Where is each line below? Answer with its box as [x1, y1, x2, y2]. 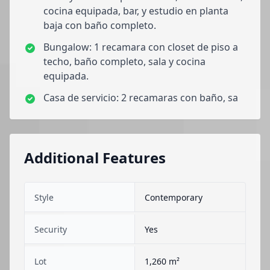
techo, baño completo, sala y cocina [43, 55, 206, 68]
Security [34, 224, 67, 235]
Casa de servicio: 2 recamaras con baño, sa [43, 91, 238, 104]
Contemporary [145, 192, 202, 203]
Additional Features [24, 148, 166, 168]
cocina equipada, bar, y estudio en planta [43, 4, 228, 17]
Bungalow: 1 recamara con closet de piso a [43, 40, 238, 54]
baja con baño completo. [43, 19, 156, 32]
